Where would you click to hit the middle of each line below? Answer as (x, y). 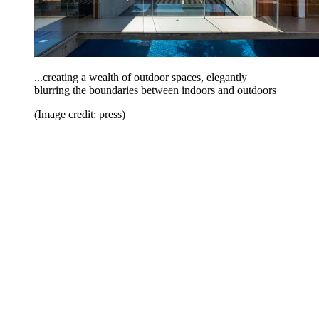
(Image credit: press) (80, 114)
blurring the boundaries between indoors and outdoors (155, 90)
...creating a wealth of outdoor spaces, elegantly (141, 77)
